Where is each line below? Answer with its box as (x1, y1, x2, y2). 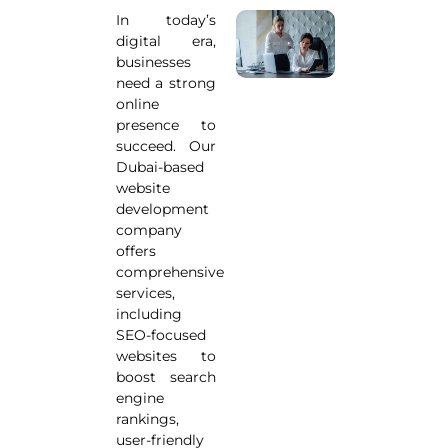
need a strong (115, 74, 216, 92)
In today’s (115, 11, 216, 29)
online (115, 95, 159, 113)
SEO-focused (115, 326, 206, 344)
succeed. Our (115, 137, 216, 155)
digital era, (115, 32, 216, 50)
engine (115, 389, 164, 407)
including (115, 305, 182, 323)
